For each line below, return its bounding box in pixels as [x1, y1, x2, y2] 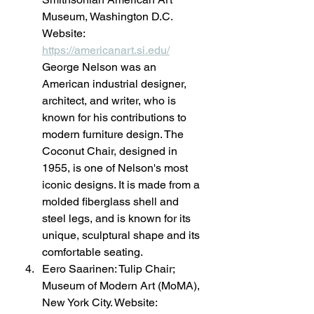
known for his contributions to [42, 111, 189, 124]
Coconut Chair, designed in [42, 144, 180, 158]
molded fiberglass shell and [42, 195, 182, 208]
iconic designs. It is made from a [42, 178, 203, 191]
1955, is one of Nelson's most [42, 161, 191, 175]
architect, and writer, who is [42, 94, 179, 107]
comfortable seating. [42, 245, 143, 259]
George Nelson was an [42, 60, 159, 74]
